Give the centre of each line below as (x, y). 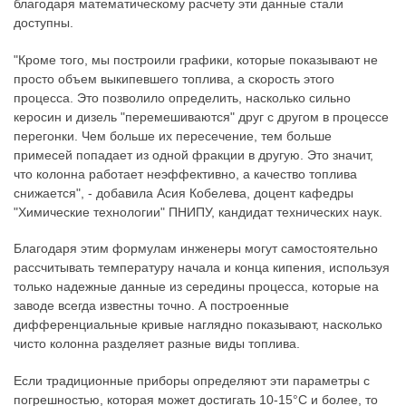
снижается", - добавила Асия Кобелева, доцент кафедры (184, 193)
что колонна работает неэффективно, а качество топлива (185, 174)
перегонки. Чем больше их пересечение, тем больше (173, 135)
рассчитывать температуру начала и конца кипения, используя (202, 268)
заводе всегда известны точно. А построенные (151, 306)
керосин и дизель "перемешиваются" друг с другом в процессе (201, 116)
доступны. (43, 22)
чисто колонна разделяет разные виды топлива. (157, 344)
